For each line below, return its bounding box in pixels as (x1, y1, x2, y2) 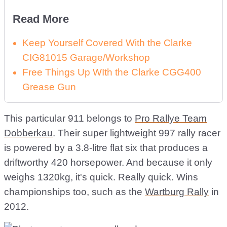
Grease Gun (22, 82, 76, 92)
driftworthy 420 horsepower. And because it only (4, 157, 212, 168)
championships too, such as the (4, 186, 145, 197)
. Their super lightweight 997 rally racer (53, 128, 220, 138)
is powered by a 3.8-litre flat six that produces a (4, 142, 208, 153)
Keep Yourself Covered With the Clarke (22, 37, 192, 48)
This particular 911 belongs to (4, 113, 135, 124)
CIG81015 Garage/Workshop (22, 52, 150, 63)
